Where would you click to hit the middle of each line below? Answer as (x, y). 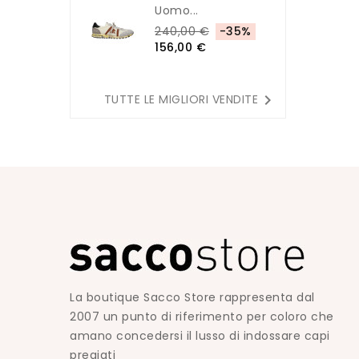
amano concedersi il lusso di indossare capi (200, 336)
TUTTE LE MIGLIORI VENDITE (181, 99)
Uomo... (177, 10)
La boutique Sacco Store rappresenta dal (192, 297)
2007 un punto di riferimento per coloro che (202, 317)
